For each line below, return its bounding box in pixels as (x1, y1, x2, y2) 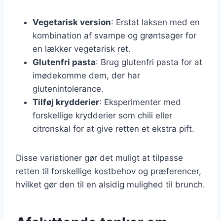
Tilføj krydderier (33, 97, 99, 107)
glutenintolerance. (33, 83, 104, 94)
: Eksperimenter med (99, 97, 181, 107)
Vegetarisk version (33, 17, 111, 27)
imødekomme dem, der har (33, 70, 140, 80)
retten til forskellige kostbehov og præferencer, (16, 166, 201, 176)
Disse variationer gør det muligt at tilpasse (16, 152, 183, 163)
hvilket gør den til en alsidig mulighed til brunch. (16, 179, 205, 189)
